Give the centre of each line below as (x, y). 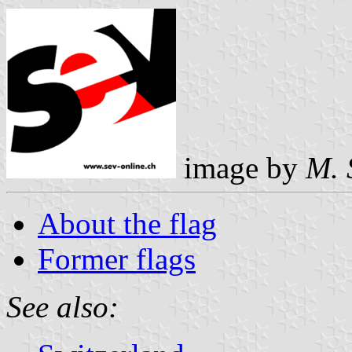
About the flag (127, 223)
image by (241, 167)
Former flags (117, 258)
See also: (62, 306)
